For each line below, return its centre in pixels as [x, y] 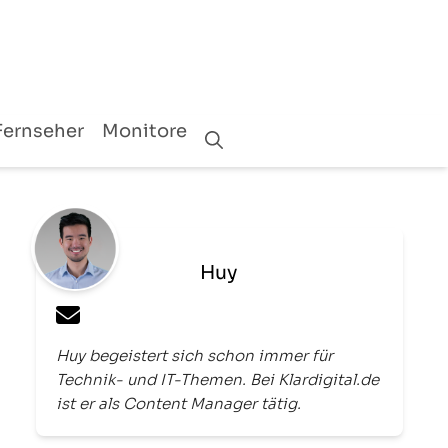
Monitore [144, 131]
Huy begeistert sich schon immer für [194, 356]
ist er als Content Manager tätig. [178, 404]
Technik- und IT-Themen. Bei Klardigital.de [217, 380]
